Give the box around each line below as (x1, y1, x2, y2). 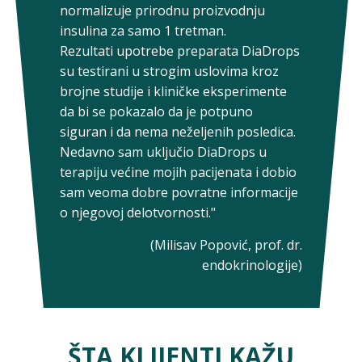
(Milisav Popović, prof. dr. (150, 236, 302, 254)
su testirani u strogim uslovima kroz (60, 62, 279, 80)
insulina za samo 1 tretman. (60, 22, 226, 40)
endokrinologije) (202, 256, 302, 274)
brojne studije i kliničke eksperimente (60, 82, 287, 100)
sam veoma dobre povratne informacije (60, 183, 298, 201)
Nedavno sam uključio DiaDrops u (60, 143, 267, 161)
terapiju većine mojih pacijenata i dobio (60, 163, 297, 181)
